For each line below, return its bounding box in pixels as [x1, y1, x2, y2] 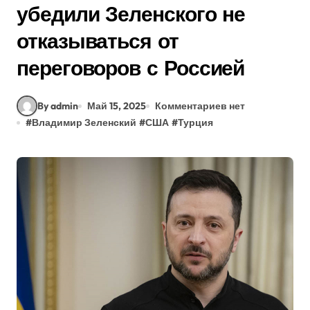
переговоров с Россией [17, 55, 245, 81]
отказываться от [17, 28, 179, 54]
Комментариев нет [155, 99, 245, 112]
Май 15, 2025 [87, 99, 146, 112]
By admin [37, 99, 78, 112]
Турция [178, 116, 213, 129]
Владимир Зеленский [32, 116, 136, 129]
